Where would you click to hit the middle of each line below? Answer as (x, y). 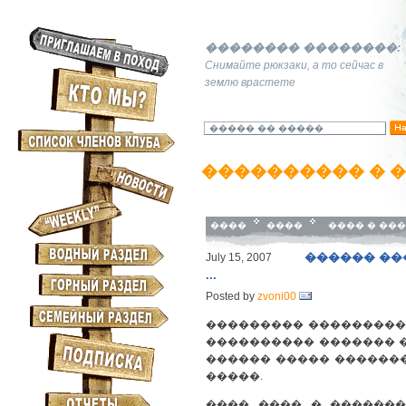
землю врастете (250, 82)
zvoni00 (277, 296)
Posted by (232, 296)
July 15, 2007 (239, 257)
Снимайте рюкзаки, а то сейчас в (294, 65)
